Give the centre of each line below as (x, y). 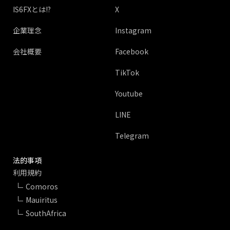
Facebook (132, 52)
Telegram (132, 136)
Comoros (42, 187)
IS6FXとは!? (32, 9)
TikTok (127, 73)
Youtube (129, 94)
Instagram (133, 31)
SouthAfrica (46, 213)
